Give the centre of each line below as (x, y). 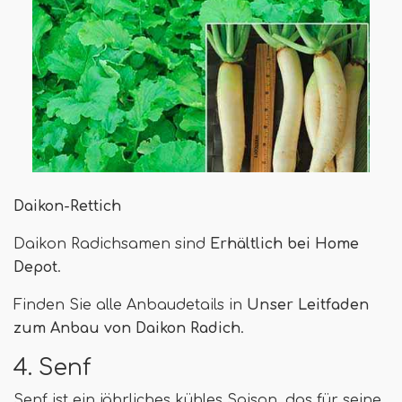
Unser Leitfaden (308, 306)
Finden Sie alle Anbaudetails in (130, 306)
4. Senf (52, 368)
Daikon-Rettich (67, 207)
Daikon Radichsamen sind (112, 245)
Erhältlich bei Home (284, 245)
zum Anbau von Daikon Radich (127, 329)
